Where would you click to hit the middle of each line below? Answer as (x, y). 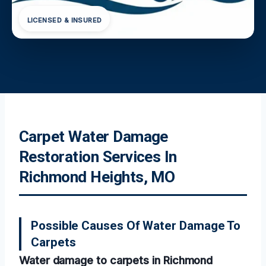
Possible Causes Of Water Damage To (136, 225)
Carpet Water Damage (94, 136)
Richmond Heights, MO (97, 177)
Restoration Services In (98, 156)
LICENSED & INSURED (64, 20)
